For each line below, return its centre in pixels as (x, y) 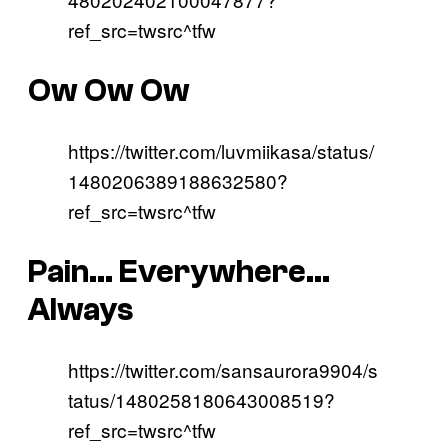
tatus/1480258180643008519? (201, 400)
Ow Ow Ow (109, 90)
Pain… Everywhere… (179, 271)
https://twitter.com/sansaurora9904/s (223, 370)
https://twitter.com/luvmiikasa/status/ (221, 151)
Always (80, 309)
